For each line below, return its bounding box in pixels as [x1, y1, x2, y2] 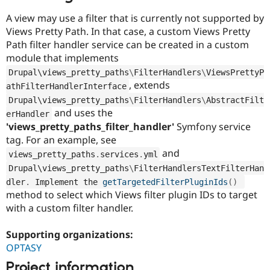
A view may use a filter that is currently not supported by [6, 11, 264, 25]
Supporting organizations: [6, 228, 136, 242]
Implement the [30, 177, 102, 187]
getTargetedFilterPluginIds [102, 177, 228, 187]
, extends [128, 78, 170, 92]
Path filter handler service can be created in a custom [6, 38, 249, 52]
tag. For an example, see [6, 133, 116, 147]
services [99, 149, 139, 159]
